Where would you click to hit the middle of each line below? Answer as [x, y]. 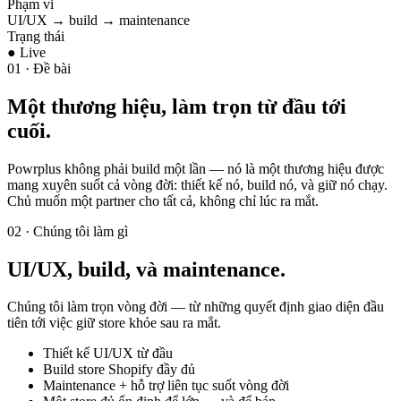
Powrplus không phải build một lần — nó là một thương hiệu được [196, 168]
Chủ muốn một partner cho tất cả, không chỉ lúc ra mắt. [163, 200]
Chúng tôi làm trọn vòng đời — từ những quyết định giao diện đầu [196, 307]
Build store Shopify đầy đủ [119, 370]
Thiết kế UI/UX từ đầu [108, 354]
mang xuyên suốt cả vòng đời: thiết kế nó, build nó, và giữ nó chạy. [197, 184]
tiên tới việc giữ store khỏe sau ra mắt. [114, 323]
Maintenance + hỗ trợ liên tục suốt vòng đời [166, 386]
